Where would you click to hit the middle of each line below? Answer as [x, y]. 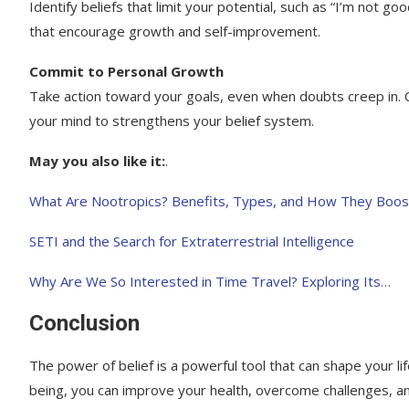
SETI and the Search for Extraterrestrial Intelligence [192, 241]
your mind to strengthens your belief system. [172, 120]
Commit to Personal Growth [126, 71]
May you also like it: [97, 160]
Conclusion [84, 323]
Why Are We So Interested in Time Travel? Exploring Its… [210, 281]
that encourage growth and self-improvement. [175, 31]
